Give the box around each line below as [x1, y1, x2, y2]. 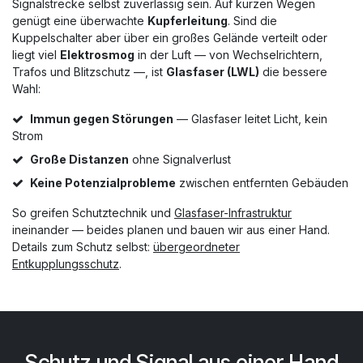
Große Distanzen [30, 152, 129, 166]
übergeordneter [153, 239, 240, 254]
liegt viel [12, 47, 60, 62]
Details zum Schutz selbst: [12, 239, 153, 254]
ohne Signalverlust [129, 152, 231, 166]
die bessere [259, 64, 327, 79]
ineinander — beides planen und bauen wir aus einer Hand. [12, 222, 330, 237]
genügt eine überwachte [12, 13, 147, 28]
